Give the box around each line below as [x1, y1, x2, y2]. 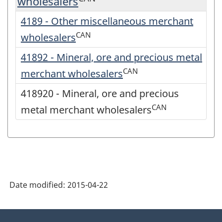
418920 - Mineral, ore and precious [21, 87, 179, 101]
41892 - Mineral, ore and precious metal [21, 51, 202, 64]
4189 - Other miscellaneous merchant [21, 14, 193, 28]
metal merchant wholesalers [21, 103, 152, 117]
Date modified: [9, 179, 67, 191]
